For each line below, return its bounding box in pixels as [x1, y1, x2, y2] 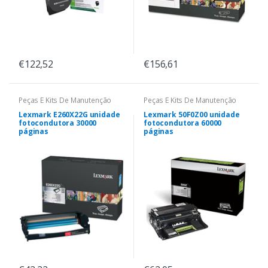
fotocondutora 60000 [144, 118, 222, 129]
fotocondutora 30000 [19, 118, 97, 129]
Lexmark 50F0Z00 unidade [144, 109, 240, 120]
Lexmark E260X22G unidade [19, 109, 120, 120]
